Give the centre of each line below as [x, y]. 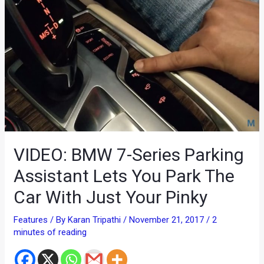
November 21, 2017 [168, 220]
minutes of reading [50, 232]
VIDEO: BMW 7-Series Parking [129, 154]
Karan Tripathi [96, 220]
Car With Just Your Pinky [111, 197]
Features [31, 220]
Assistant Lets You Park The [124, 176]
